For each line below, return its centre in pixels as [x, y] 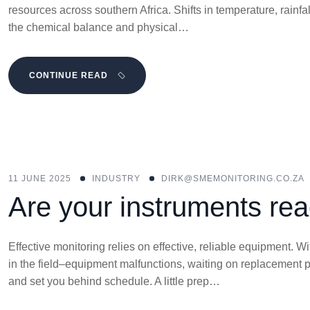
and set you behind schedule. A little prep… [114, 281]
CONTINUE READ [69, 75]
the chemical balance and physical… [99, 27]
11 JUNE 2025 [40, 179]
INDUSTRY [116, 179]
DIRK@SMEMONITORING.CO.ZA [233, 179]
